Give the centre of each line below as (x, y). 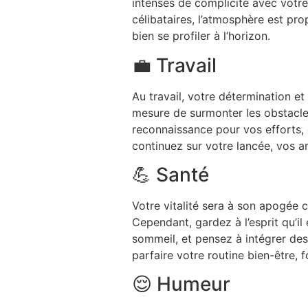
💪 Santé (170, 175)
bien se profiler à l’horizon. (201, 36)
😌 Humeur (181, 284)
